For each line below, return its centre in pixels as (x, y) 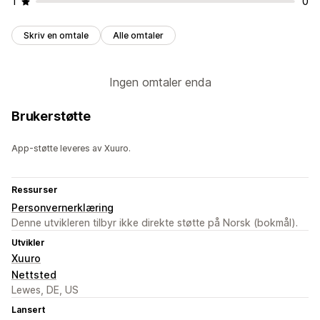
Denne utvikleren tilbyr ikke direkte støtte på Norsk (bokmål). (155, 223)
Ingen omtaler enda (160, 82)
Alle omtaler (138, 36)
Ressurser (35, 190)
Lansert (28, 310)
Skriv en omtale (56, 36)
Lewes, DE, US (45, 290)
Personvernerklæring (62, 208)
